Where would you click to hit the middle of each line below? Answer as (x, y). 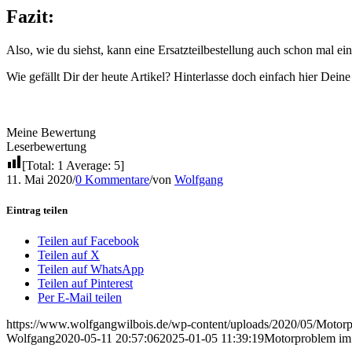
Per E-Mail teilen (80, 297)
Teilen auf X (69, 255)
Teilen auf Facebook (88, 240)
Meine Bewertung (51, 132)
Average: (89, 165)
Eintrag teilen (37, 210)
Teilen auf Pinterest (85, 283)
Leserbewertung (46, 146)
